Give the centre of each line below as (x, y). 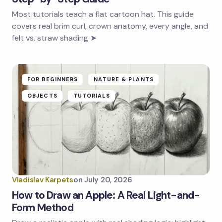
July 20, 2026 (108, 180)
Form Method (43, 207)
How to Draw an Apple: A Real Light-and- (106, 195)
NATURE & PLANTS (124, 79)
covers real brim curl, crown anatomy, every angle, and (110, 26)
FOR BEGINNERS (53, 79)
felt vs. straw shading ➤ (54, 38)
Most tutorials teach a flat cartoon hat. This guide (103, 14)
